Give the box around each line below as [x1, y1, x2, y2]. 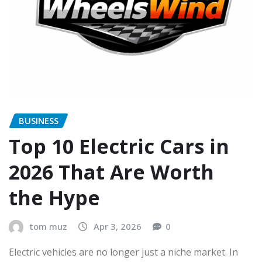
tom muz [30, 220, 67, 233]
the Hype [9, 184, 100, 212]
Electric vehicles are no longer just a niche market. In [9, 245, 238, 258]
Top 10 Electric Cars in [9, 133, 229, 160]
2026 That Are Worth [9, 158, 214, 186]
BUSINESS [19, 114, 58, 126]
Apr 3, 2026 [94, 220, 142, 233]
